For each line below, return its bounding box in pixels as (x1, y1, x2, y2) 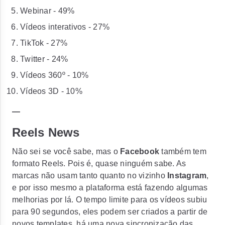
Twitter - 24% (20, 55, 68, 63)
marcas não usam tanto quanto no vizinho (12, 171, 167, 180)
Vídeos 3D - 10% (20, 87, 82, 95)
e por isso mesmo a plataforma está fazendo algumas (12, 183, 208, 192)
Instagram (167, 171, 207, 180)
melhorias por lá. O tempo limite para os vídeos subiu (12, 195, 207, 204)
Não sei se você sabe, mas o (12, 147, 120, 156)
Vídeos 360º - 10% (20, 71, 89, 79)
